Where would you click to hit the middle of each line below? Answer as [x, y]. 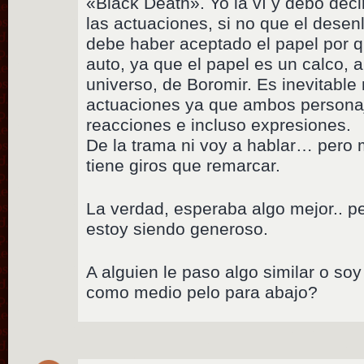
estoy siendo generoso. [178, 228]
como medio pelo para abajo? [202, 292]
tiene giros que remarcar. [184, 165]
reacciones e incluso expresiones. [219, 124]
